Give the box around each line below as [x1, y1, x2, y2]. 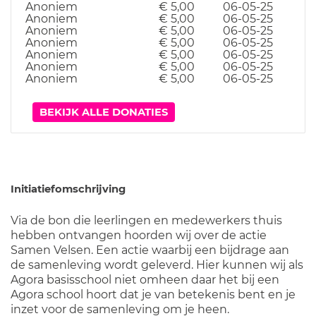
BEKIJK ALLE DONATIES [39, 106, 168, 119]
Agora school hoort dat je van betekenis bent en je [11, 288, 296, 301]
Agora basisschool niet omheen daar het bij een [11, 273, 279, 286]
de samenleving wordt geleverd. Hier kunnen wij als [11, 258, 303, 272]
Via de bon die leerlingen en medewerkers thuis [11, 214, 282, 227]
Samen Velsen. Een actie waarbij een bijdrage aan [11, 243, 289, 257]
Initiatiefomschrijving [11, 183, 126, 195]
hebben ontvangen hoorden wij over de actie [11, 229, 267, 242]
